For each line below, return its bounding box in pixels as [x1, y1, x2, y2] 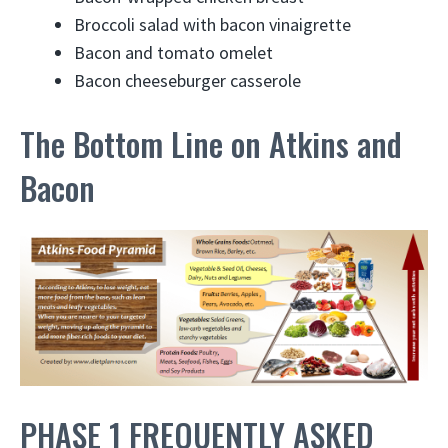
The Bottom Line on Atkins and [20, 120, 402, 167]
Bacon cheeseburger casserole [74, 69, 301, 92]
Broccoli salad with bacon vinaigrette [74, 13, 351, 36]
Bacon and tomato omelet [74, 41, 273, 64]
